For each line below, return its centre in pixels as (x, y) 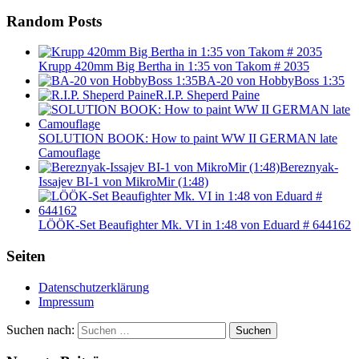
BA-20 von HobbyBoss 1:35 (271, 81)
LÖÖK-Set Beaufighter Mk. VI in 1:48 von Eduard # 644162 (195, 225)
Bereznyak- (309, 167)
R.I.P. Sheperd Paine (208, 95)
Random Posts (54, 21)
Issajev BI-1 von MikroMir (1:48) (123, 182)
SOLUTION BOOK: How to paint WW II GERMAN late (188, 139)
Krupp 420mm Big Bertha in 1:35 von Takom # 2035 (174, 67)
